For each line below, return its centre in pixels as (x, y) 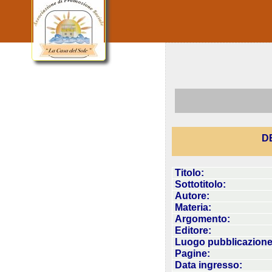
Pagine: (191, 253)
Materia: (192, 207)
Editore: (192, 230)
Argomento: (201, 219)
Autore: (191, 196)
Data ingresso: (207, 265)
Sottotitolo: (199, 184)
